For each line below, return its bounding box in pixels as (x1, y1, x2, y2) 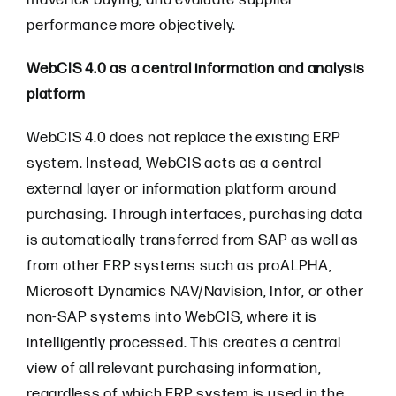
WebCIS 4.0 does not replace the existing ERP (27, 129, 341, 147)
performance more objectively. (27, 17, 237, 34)
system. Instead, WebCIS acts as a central (27, 155, 322, 172)
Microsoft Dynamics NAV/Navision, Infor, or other (27, 283, 364, 301)
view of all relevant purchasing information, (27, 360, 322, 377)
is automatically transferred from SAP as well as (27, 232, 359, 249)
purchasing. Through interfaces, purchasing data (27, 206, 362, 224)
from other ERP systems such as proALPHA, (27, 257, 332, 275)
